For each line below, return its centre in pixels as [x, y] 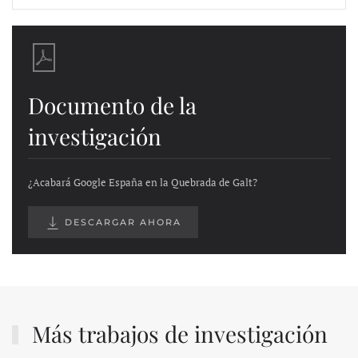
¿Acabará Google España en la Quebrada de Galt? [143, 183]
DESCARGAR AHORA [121, 223]
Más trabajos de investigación [177, 334]
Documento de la [112, 105]
